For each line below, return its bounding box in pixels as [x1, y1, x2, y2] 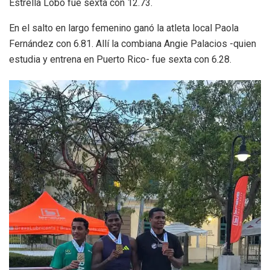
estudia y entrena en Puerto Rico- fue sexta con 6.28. [9, 53, 231, 65]
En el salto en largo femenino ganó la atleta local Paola [9, 22, 239, 34]
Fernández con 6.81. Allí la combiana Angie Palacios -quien [9, 37, 256, 49]
